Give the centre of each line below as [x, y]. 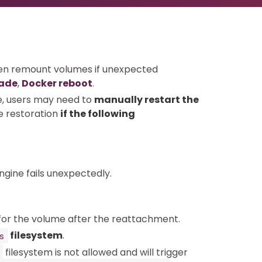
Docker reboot [57, 83]
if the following [98, 114]
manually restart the [146, 100]
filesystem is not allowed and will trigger [95, 252]
